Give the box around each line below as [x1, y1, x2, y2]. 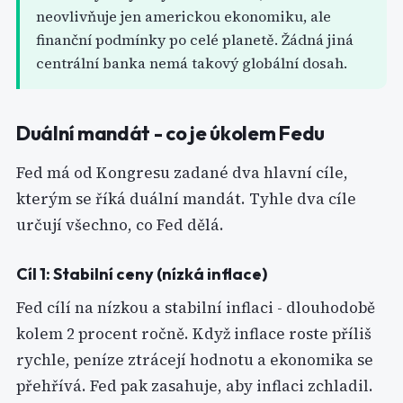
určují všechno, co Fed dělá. [16, 214, 224, 236]
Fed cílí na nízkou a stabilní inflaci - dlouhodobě [16, 297, 375, 318]
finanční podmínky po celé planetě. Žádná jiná [36, 30, 354, 49]
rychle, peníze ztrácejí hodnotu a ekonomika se [16, 349, 373, 371]
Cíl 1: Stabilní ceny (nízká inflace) [16, 264, 267, 284]
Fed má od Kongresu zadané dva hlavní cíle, [16, 162, 348, 184]
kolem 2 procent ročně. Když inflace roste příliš [16, 323, 372, 345]
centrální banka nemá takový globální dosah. [36, 53, 347, 73]
